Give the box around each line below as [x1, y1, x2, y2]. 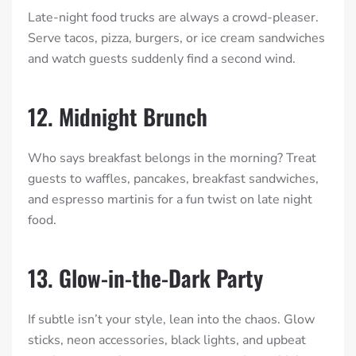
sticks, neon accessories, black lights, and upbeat [28, 331, 306, 350]
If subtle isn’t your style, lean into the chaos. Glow [28, 311, 315, 329]
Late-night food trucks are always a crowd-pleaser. [28, 9, 319, 27]
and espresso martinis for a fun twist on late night [28, 191, 312, 209]
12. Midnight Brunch [28, 100, 207, 133]
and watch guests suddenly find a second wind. [28, 50, 296, 68]
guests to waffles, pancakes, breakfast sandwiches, [28, 170, 319, 188]
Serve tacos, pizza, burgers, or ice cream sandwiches [28, 29, 325, 48]
